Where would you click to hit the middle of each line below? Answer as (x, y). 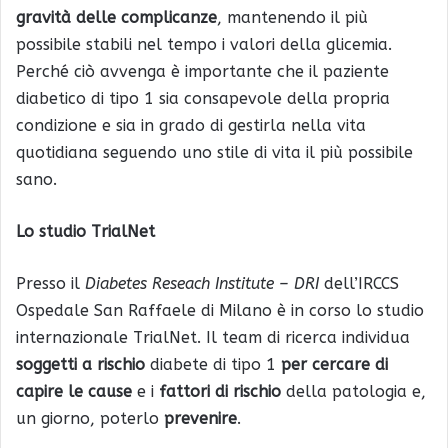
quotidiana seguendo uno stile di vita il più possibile (214, 152)
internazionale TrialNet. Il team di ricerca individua (213, 337)
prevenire (200, 418)
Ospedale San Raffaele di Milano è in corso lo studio (220, 310)
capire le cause (74, 391)
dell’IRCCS (359, 283)
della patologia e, (353, 391)
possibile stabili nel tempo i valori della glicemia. (204, 44)
